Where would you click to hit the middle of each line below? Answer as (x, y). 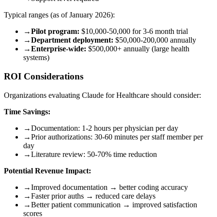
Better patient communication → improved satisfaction (114, 204)
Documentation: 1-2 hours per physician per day (105, 128)
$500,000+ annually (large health (138, 49)
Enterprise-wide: (59, 49)
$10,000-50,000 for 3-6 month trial (134, 31)
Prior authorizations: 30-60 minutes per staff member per (117, 137)
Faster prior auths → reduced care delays (93, 196)
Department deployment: (72, 40)
